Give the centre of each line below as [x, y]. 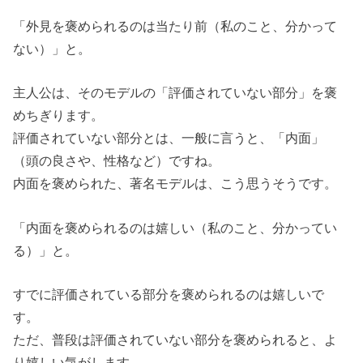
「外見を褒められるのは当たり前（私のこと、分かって [175, 26]
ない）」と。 [52, 49]
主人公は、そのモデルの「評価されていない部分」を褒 [175, 93]
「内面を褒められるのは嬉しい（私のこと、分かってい [175, 227]
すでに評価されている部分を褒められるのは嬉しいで [169, 295]
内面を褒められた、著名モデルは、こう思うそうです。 [175, 184]
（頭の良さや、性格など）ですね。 [117, 161]
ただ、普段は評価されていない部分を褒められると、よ [175, 340]
